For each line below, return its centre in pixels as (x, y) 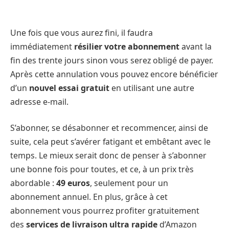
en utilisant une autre (152, 88)
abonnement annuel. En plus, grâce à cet (89, 197)
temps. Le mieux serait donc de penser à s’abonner (108, 156)
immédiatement (42, 46)
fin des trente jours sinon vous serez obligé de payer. (112, 60)
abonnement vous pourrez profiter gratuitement (105, 211)
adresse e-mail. (39, 101)
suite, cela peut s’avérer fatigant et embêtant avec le (110, 142)
